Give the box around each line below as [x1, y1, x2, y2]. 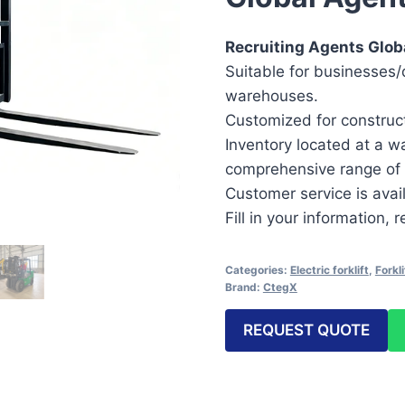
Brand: [224, 279, 263, 294]
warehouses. [224, 86, 318, 105]
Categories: [224, 262, 290, 277]
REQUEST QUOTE [242, 320, 370, 339]
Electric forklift [289, 262, 369, 277]
